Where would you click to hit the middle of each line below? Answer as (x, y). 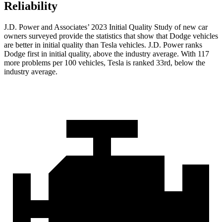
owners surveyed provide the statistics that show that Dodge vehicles (111, 36)
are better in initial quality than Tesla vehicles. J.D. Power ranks (103, 45)
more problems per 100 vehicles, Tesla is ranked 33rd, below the (105, 63)
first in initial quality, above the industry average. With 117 (117, 54)
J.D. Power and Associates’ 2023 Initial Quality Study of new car (106, 27)
